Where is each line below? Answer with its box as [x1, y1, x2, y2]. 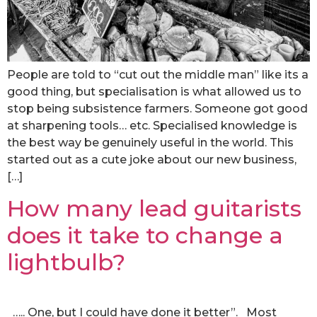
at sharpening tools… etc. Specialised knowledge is [7, 118, 297, 132]
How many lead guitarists [7, 194, 301, 222]
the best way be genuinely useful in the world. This [7, 135, 294, 149]
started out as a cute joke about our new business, [7, 152, 296, 166]
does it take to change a [7, 221, 283, 249]
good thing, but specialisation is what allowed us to [7, 84, 301, 98]
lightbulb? [7, 248, 125, 276]
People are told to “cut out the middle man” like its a [7, 67, 309, 81]
